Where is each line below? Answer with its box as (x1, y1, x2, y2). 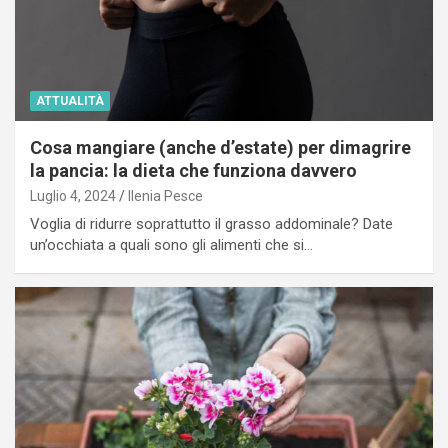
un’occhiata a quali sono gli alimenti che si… (30, 235, 313, 254)
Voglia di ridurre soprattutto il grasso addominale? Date (30, 214, 393, 233)
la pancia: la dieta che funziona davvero (30, 159, 357, 181)
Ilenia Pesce (128, 187, 203, 204)
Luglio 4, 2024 (30, 187, 116, 204)
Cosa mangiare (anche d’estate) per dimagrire (30, 136, 411, 158)
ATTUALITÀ (36, 93, 104, 108)
